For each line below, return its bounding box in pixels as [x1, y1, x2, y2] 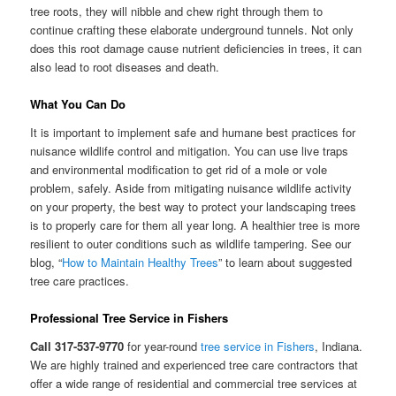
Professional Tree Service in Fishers [30, 308, 229, 326]
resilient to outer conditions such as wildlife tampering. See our [30, 234, 352, 252]
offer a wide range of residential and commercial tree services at [30, 374, 358, 392]
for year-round [124, 337, 202, 354]
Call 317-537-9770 [30, 337, 125, 354]
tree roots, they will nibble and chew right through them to [30, 3, 324, 20]
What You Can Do [30, 95, 126, 113]
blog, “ [30, 253, 63, 270]
